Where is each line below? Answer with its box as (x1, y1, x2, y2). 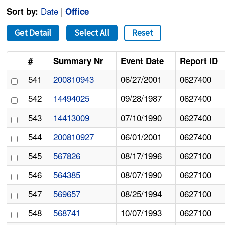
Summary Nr (53, 55, 104, 67)
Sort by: (7, 5, 39, 18)
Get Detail (15, 27, 52, 39)
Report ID (180, 55, 218, 67)
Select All (74, 27, 109, 39)
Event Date (121, 55, 164, 67)
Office (65, 5, 89, 18)
